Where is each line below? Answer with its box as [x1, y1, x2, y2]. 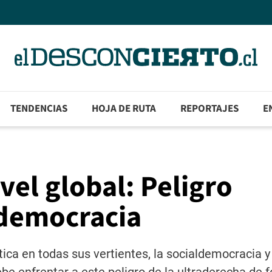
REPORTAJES [180, 101, 239, 117]
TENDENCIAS [10, 101, 68, 117]
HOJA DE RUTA [92, 101, 157, 117]
